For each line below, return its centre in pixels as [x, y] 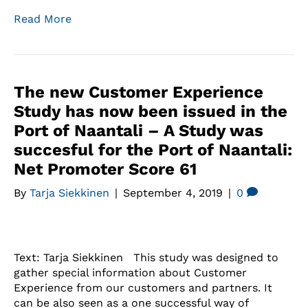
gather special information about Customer [130, 272]
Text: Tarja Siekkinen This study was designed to [146, 257]
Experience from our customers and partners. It [143, 287]
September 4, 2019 [173, 192]
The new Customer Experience [139, 92]
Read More [43, 19]
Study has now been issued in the [151, 111]
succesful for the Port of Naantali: [153, 150]
